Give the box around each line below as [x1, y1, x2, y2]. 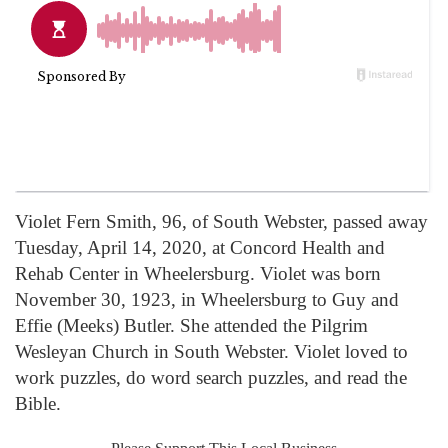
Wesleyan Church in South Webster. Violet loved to [15, 340, 408, 362]
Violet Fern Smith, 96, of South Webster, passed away [15, 210, 428, 232]
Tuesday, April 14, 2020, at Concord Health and [15, 236, 385, 258]
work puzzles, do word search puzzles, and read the [15, 366, 407, 388]
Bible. [15, 392, 61, 414]
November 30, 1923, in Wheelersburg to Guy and [15, 288, 399, 310]
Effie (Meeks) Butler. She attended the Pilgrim [15, 314, 368, 336]
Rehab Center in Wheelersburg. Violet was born [15, 262, 381, 284]
